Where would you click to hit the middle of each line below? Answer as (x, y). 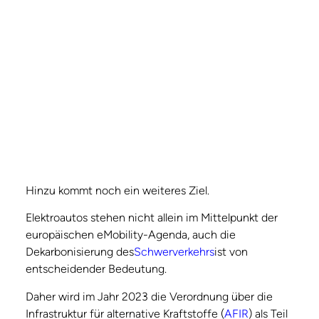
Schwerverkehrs (174, 252)
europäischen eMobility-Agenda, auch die (131, 235)
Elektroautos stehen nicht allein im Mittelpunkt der (152, 218)
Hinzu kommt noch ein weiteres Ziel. (117, 190)
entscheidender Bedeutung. (96, 269)
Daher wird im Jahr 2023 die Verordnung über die (149, 296)
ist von (231, 252)
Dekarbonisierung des (80, 252)
